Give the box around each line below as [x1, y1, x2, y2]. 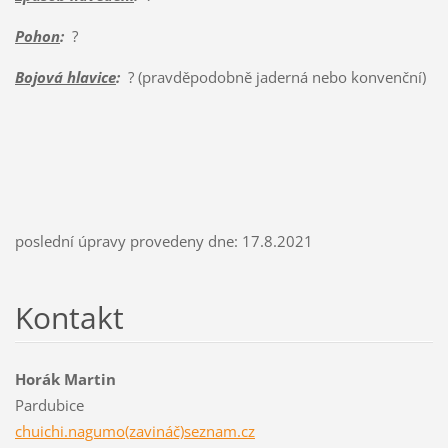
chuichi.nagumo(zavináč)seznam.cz [14, 420, 255, 441]
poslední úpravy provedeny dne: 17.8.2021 [14, 230, 313, 251]
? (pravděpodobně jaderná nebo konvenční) [119, 66, 426, 87]
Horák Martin [14, 368, 116, 389]
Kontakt [14, 296, 124, 338]
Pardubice [14, 394, 84, 415]
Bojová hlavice [14, 66, 116, 87]
